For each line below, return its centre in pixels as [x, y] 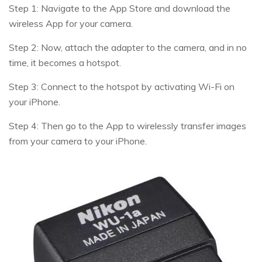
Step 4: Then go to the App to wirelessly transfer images [127, 125]
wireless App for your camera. [71, 23]
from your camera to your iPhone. [78, 141]
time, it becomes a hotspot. [65, 62]
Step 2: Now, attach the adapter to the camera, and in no [128, 47]
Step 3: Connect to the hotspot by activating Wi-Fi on [122, 86]
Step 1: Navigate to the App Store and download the [120, 8]
